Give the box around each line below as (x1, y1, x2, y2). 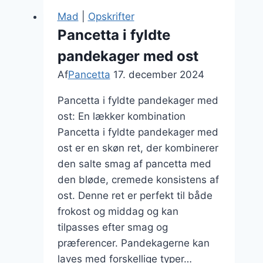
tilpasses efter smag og (57, 221, 168, 233)
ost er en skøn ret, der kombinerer (57, 142, 218, 154)
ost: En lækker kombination (57, 110, 186, 122)
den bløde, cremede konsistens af (57, 174, 219, 186)
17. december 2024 (113, 69, 204, 80)
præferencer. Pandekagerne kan (57, 237, 210, 249)
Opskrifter (87, 11, 134, 22)
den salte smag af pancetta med (57, 158, 211, 170)
